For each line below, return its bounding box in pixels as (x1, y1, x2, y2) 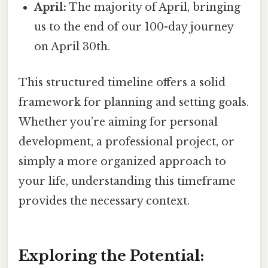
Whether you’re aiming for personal (19, 115, 218, 129)
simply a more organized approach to (19, 154, 226, 168)
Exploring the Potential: (19, 247, 204, 265)
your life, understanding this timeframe (19, 174, 236, 188)
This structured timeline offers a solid (19, 75, 226, 89)
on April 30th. (34, 40, 111, 54)
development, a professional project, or (19, 135, 234, 148)
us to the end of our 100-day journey (34, 20, 234, 34)
